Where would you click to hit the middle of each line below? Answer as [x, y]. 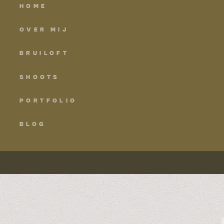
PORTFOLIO [48, 101]
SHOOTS [41, 77]
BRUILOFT [44, 53]
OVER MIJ [44, 30]
